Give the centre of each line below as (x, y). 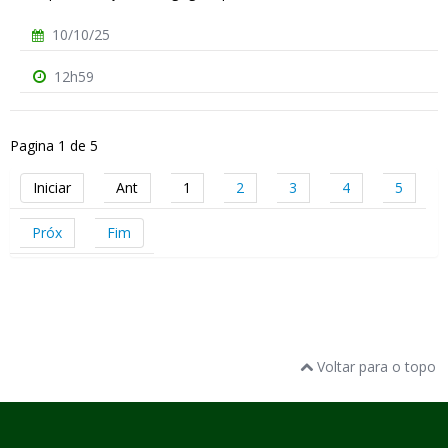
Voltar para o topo (374, 367)
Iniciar (52, 188)
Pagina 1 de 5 (54, 146)
